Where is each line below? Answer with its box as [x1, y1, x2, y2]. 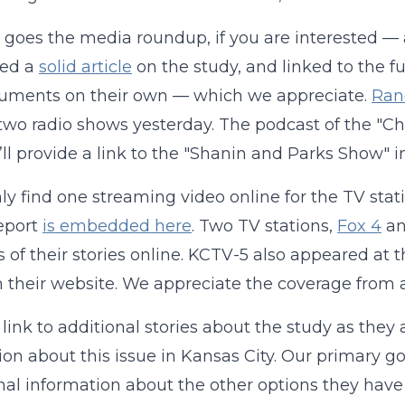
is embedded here [42, 216, 192, 236]
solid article [38, 57, 132, 77]
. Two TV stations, [191, 216, 337, 236]
